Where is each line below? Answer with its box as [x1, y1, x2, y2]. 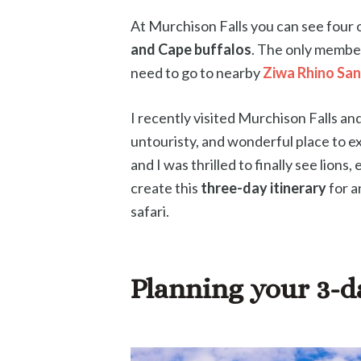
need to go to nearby [131, 63, 263, 81]
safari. [131, 201, 169, 220]
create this [131, 178, 201, 197]
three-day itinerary [201, 178, 326, 197]
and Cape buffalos [131, 39, 251, 58]
